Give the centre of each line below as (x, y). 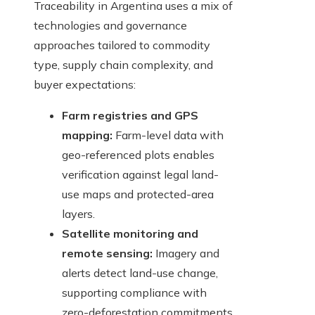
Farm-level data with (168, 135)
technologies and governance (110, 26)
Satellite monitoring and (130, 234)
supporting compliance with (134, 293)
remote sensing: (107, 253)
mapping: (87, 135)
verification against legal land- (140, 175)
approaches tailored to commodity (122, 45)
